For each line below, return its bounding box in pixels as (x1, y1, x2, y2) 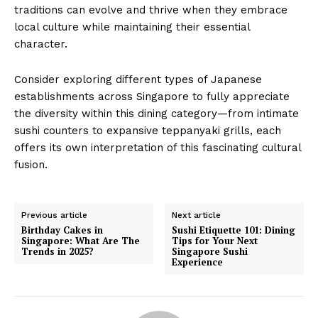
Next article (172, 209, 221, 220)
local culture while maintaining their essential (14, 20, 250, 33)
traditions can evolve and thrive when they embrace (14, 3, 287, 16)
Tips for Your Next (172, 234, 258, 247)
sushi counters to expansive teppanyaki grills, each (14, 124, 281, 137)
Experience (172, 255, 224, 268)
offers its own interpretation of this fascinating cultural (14, 141, 301, 154)
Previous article (21, 209, 87, 220)
